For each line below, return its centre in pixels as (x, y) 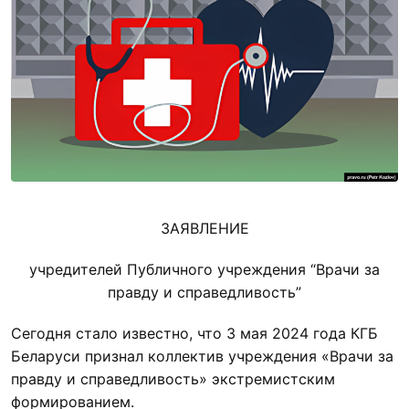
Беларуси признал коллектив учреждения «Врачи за (202, 357)
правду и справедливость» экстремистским (173, 379)
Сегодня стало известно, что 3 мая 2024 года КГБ (194, 334)
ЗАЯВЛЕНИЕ (204, 229)
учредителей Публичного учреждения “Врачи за (204, 270)
